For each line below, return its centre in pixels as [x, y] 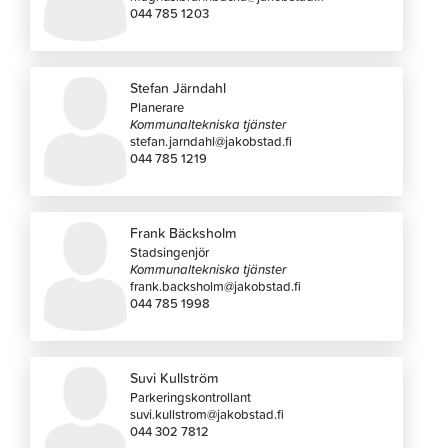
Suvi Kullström [174, 377]
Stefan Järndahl [178, 87]
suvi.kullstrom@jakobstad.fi [207, 413]
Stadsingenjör [170, 251]
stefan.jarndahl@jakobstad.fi [211, 140]
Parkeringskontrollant [191, 396]
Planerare [157, 106]
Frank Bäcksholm [183, 232]
